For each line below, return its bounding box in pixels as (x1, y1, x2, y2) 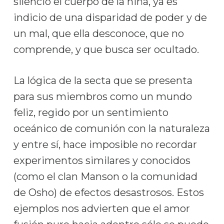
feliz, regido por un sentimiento (13, 106, 168, 118)
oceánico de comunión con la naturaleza (13, 122, 210, 134)
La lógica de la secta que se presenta (13, 74, 192, 86)
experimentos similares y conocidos (13, 154, 190, 166)
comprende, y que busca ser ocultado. (13, 43, 199, 55)
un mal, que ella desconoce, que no (13, 27, 184, 39)
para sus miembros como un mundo (13, 90, 192, 102)
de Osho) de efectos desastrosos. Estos (13, 186, 204, 198)
